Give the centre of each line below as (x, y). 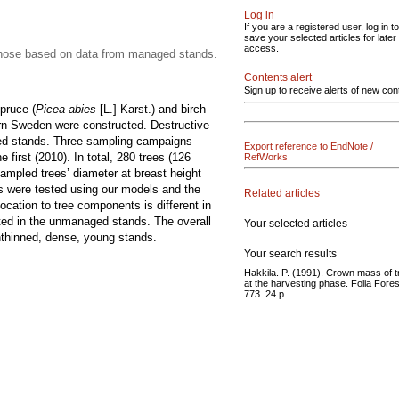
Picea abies (66, 109)
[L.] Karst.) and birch (151, 109)
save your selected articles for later (320, 37)
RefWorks (266, 157)
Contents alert (278, 77)
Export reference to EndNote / (309, 146)
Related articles (282, 193)
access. (261, 48)
